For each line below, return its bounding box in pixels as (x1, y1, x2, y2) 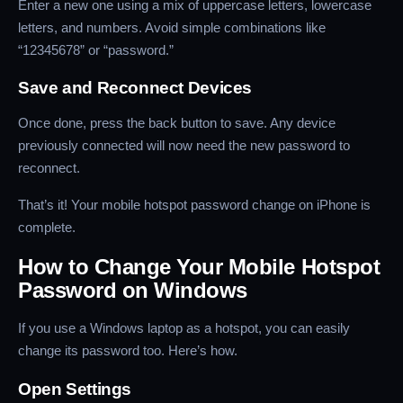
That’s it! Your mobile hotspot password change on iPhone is (18, 196, 371, 212)
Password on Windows (18, 278, 247, 303)
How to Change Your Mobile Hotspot (18, 255, 381, 280)
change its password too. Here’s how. (18, 343, 237, 359)
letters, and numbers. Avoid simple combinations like (18, 20, 326, 36)
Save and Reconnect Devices (18, 78, 253, 98)
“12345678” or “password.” (18, 42, 174, 58)
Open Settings (18, 379, 132, 399)
